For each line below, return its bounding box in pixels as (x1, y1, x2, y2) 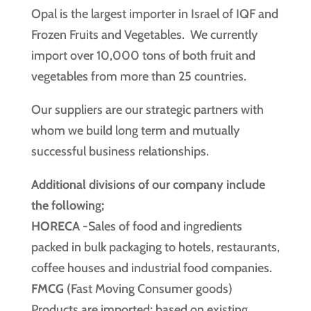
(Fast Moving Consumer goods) (63, 281, 233, 296)
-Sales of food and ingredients (79, 219, 242, 234)
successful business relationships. (31, 144, 209, 159)
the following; (31, 198, 104, 213)
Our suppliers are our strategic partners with (31, 102, 264, 117)
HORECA (31, 219, 80, 234)
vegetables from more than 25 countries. (31, 69, 246, 84)
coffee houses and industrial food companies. (31, 260, 272, 276)
